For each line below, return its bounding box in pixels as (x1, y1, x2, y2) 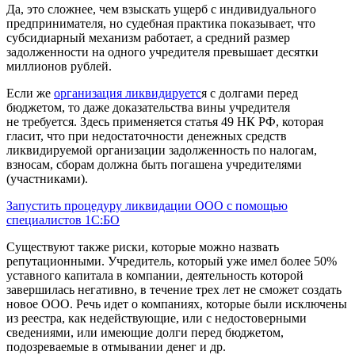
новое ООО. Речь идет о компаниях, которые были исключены (6, 296, 347, 311)
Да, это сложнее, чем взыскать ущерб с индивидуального (6, 2, 316, 16)
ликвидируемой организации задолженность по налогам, (6, 143, 317, 157)
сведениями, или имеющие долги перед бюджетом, (6, 325, 284, 339)
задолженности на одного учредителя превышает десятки (6, 44, 319, 59)
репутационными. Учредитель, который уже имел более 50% (6, 254, 337, 268)
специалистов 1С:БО (6, 212, 120, 227)
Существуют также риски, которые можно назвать (6, 239, 279, 254)
